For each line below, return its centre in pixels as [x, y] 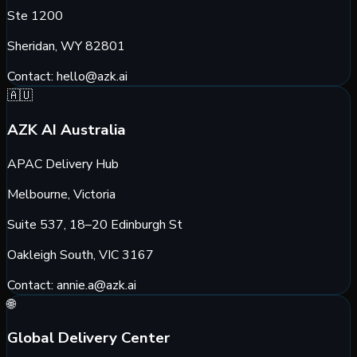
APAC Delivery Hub [63, 164]
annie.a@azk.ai [96, 285]
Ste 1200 [35, 16]
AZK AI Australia [67, 129]
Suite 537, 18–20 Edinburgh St [95, 224]
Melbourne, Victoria [61, 194]
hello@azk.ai [92, 77]
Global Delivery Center [88, 338]
